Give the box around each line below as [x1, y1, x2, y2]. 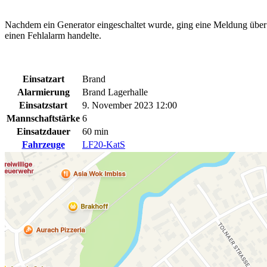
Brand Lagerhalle [82, 86, 148, 97]
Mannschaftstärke [7, 113, 80, 123]
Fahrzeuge [21, 139, 65, 150]
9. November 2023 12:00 [82, 100, 177, 110]
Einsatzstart [19, 100, 67, 110]
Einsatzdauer [16, 126, 70, 136]
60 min [82, 126, 108, 136]
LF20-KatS [82, 139, 125, 150]
